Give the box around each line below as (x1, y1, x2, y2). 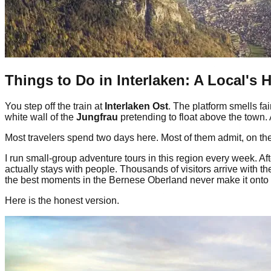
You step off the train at (5, 100, 105, 111)
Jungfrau (76, 111, 118, 122)
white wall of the (5, 111, 76, 122)
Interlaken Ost (105, 100, 168, 111)
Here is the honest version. (5, 195, 119, 206)
